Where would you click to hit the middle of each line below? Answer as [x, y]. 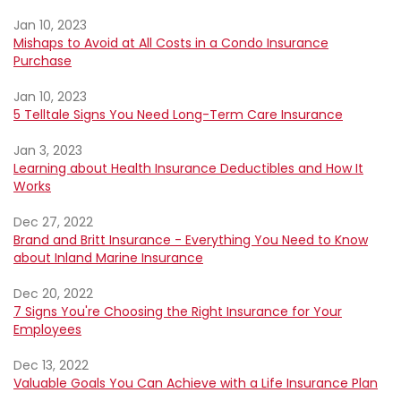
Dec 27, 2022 [53, 222]
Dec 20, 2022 [53, 294]
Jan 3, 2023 [48, 150]
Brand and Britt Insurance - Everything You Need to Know [191, 240]
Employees [47, 329]
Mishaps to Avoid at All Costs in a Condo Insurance [171, 43]
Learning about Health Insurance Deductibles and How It [188, 168]
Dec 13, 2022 [51, 365]
